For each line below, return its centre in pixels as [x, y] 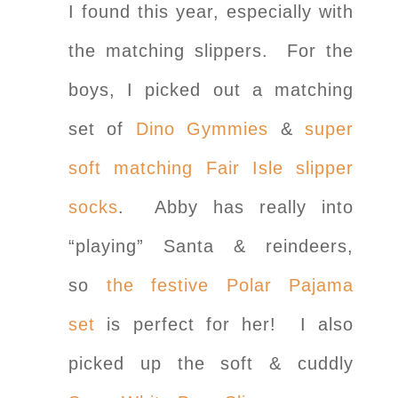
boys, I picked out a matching [211, 89]
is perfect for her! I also [224, 324]
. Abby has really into [236, 207]
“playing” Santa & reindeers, [211, 246]
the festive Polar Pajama [230, 285]
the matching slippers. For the [211, 50]
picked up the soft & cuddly [211, 363]
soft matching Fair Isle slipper [211, 167]
